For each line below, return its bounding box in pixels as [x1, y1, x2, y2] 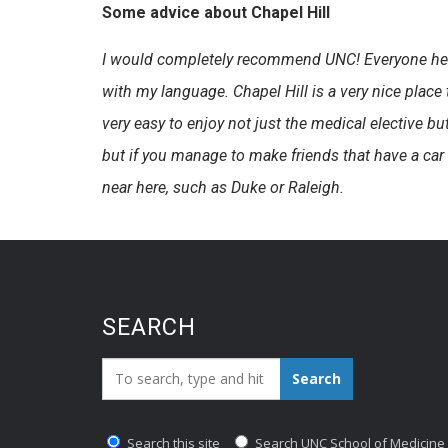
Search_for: [101, 361, 191, 384]
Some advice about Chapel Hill [102, 2, 330, 22]
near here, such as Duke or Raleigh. [102, 178, 344, 198]
